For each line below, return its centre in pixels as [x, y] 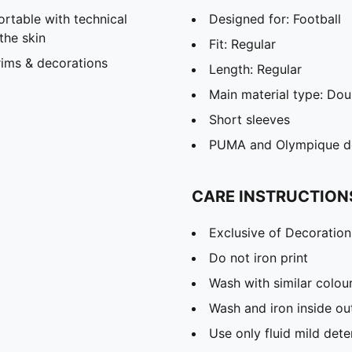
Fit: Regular [242, 44]
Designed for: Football [275, 18]
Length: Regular [255, 69]
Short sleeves [249, 119]
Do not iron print [258, 257]
